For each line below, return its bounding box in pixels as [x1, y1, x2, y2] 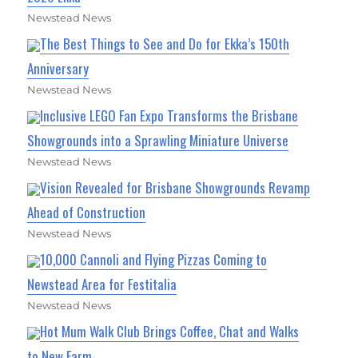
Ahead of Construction [27, 201, 146, 222]
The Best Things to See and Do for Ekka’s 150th [40, 33, 290, 54]
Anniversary [27, 58, 89, 78]
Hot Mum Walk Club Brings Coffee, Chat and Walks [40, 320, 300, 341]
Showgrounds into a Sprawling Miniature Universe [27, 129, 289, 150]
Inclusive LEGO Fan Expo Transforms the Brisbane [40, 105, 299, 125]
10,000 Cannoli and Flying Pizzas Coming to [40, 249, 268, 269]
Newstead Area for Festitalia [27, 273, 177, 294]
